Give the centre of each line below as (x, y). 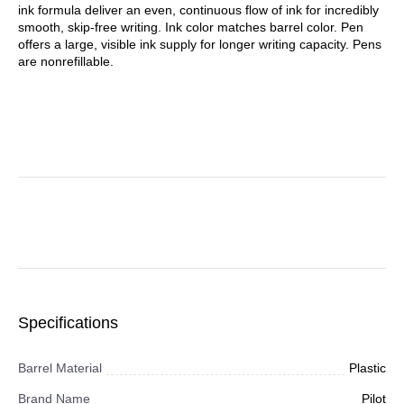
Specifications (68, 323)
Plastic (367, 368)
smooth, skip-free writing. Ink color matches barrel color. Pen (191, 27)
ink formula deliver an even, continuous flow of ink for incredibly (198, 10)
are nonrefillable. (66, 61)
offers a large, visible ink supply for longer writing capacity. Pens (200, 44)
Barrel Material (60, 368)
